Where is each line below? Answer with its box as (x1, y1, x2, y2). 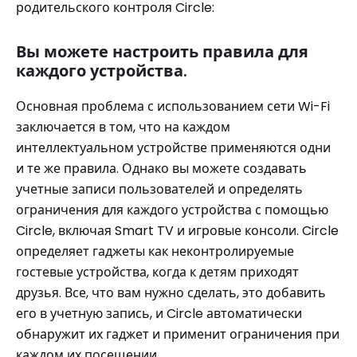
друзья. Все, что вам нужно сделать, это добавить (16, 284, 326, 302)
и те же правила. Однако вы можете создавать (16, 159, 307, 178)
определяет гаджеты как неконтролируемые (16, 242, 294, 261)
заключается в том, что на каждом (16, 118, 230, 136)
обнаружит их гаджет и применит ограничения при (16, 325, 339, 343)
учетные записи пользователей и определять (16, 180, 303, 198)
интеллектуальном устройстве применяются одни (16, 139, 331, 157)
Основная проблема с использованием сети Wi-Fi (16, 97, 330, 116)
